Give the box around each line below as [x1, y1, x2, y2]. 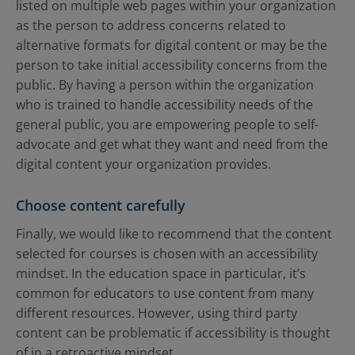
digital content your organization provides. [16, 155, 271, 173]
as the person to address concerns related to [16, 17, 286, 34]
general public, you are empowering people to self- [16, 116, 319, 133]
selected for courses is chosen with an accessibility [16, 245, 318, 262]
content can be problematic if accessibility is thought [16, 324, 330, 342]
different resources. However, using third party [16, 304, 297, 322]
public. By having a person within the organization [16, 76, 314, 94]
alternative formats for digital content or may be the [16, 36, 327, 54]
